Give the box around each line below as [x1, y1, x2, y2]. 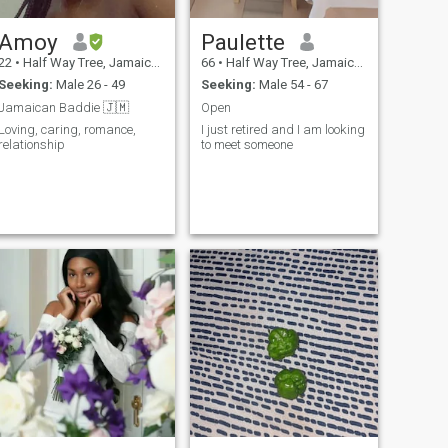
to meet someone [200, 137, 293, 153]
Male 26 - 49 [52, 77, 125, 93]
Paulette [200, 28, 285, 55]
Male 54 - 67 [255, 77, 328, 93]
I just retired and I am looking [200, 122, 365, 138]
